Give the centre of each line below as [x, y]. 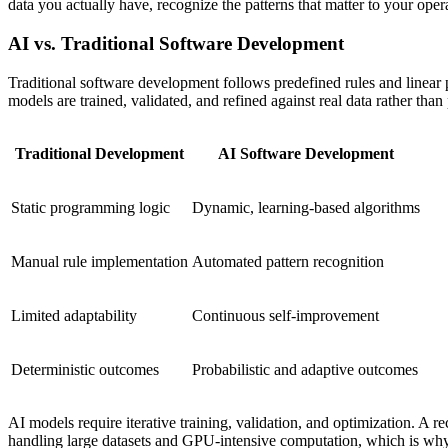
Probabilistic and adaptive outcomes [305, 369]
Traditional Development [99, 153]
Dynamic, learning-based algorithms [306, 207]
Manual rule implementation [99, 261]
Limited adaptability [74, 315]
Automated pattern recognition [288, 261]
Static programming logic [90, 207]
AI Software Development [306, 153]
